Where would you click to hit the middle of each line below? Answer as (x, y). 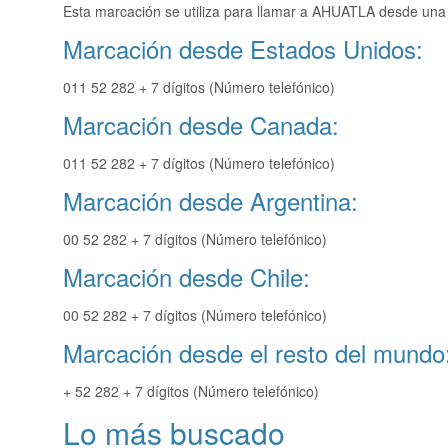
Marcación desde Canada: (201, 125)
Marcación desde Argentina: (210, 201)
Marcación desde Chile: (186, 277)
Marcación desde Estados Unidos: (243, 49)
